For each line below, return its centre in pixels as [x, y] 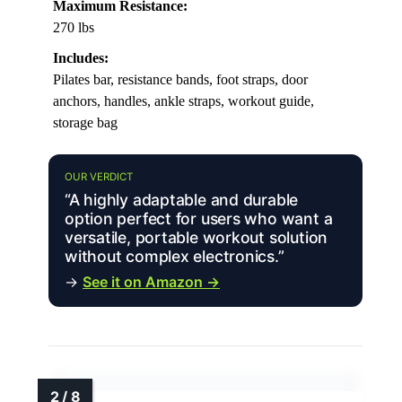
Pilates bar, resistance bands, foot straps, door [180, 80]
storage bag [85, 123]
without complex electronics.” [175, 257]
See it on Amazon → [151, 282]
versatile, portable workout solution [197, 238]
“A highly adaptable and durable [182, 200]
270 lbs [74, 28]
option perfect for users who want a [199, 219]
